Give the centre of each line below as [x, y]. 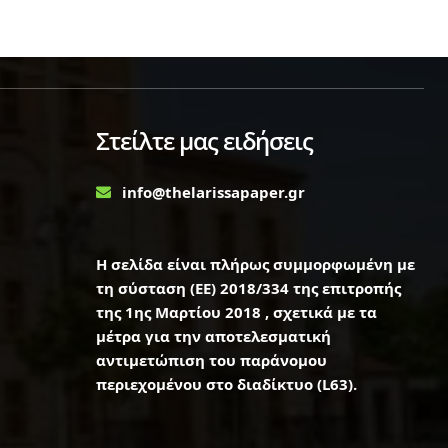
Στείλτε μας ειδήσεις [204, 141]
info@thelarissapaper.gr [213, 192]
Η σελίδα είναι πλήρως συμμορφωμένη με [255, 264]
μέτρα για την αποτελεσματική [213, 336]
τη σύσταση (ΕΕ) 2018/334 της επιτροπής [248, 288]
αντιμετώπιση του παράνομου [211, 360]
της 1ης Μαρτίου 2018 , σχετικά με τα [236, 312]
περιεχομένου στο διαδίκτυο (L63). [226, 384]
